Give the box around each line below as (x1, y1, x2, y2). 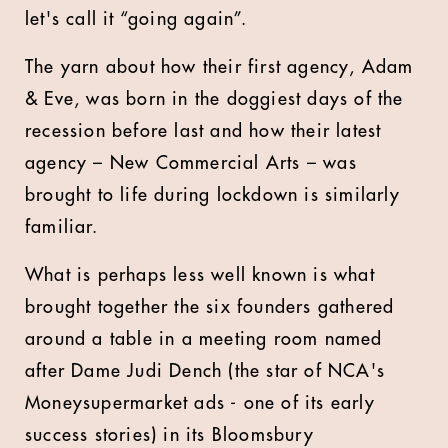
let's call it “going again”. (25, 10, 248, 28)
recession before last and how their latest (25, 122, 382, 140)
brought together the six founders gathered (25, 298, 395, 316)
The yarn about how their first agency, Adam (25, 58, 414, 76)
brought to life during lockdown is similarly (25, 186, 400, 204)
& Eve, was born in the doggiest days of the (25, 90, 404, 108)
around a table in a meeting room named (25, 330, 383, 348)
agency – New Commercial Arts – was (25, 154, 357, 172)
